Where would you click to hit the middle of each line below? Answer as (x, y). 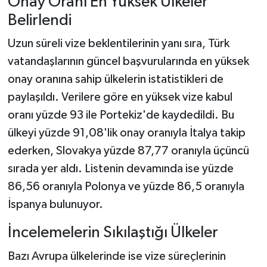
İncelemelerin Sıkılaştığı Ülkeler (113, 233)
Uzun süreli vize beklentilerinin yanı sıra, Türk (118, 44)
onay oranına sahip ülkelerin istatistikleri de (115, 80)
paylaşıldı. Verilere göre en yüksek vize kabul (120, 97)
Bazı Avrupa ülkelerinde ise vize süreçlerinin (117, 256)
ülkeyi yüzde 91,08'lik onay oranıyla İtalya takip (126, 133)
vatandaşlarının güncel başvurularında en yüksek (128, 62)
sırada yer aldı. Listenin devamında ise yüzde (120, 169)
